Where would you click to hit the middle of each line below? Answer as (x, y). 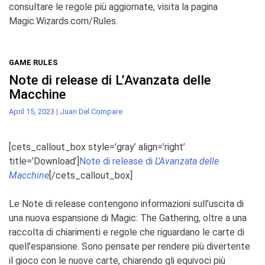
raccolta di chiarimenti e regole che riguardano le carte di (127, 232)
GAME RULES (33, 62)
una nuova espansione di (59, 218)
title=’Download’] (44, 161)
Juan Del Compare (91, 111)
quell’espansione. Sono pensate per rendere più (106, 246)
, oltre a (214, 218)
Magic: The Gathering (155, 218)
